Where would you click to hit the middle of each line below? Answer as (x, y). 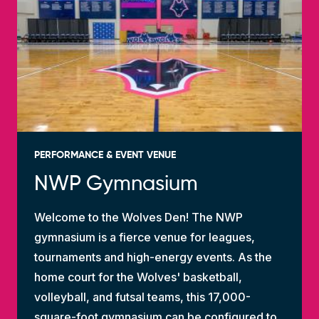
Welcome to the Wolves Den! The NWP (138, 217)
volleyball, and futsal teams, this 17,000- (142, 297)
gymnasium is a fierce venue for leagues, (145, 237)
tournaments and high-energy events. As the (153, 257)
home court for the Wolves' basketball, (138, 277)
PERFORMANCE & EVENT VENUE (105, 155)
